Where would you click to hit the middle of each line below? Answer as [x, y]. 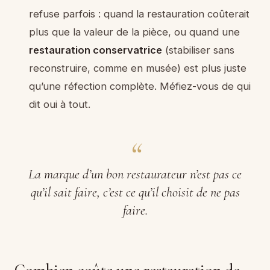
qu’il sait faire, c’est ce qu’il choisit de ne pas [135, 192]
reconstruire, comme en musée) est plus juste [137, 68]
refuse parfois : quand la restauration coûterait [139, 14]
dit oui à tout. [59, 104]
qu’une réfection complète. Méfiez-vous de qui [140, 86]
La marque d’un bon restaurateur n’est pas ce [135, 174]
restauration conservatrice [95, 50]
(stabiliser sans [198, 50]
